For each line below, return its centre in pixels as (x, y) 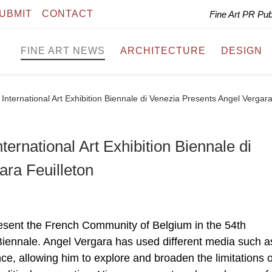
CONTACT (68, 14)
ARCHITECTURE (163, 51)
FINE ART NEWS (63, 51)
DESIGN (242, 51)
